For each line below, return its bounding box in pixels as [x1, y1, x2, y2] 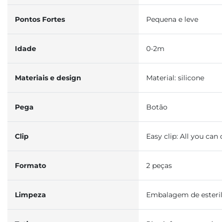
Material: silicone [146, 73, 204, 82]
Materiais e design [15, 73, 81, 82]
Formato [15, 161, 46, 170]
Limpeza [15, 190, 46, 199]
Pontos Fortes [15, 15, 65, 24]
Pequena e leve [146, 15, 198, 24]
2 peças [146, 161, 172, 170]
